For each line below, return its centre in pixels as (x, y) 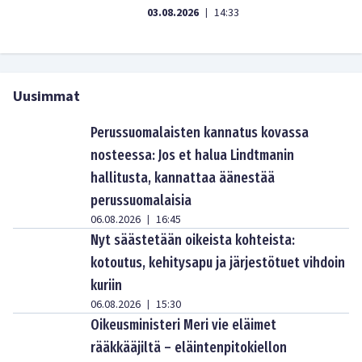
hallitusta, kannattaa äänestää (183, 178)
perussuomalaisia (141, 200)
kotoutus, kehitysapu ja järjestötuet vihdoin (218, 263)
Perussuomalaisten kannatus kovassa (200, 133)
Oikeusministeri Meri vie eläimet (183, 325)
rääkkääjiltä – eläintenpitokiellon (189, 347)
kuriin (106, 285)
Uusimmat (46, 97)
